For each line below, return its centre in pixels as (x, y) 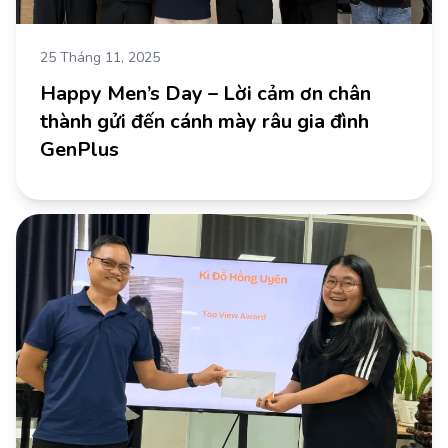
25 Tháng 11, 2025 (100, 57)
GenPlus (79, 149)
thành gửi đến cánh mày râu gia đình (204, 121)
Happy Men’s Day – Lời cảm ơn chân (205, 93)
